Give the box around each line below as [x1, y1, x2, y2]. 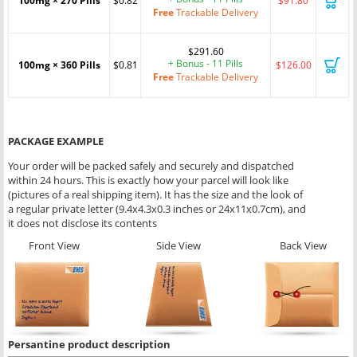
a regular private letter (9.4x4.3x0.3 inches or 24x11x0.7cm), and [8, 201, 306, 216]
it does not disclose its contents [8, 215, 157, 230]
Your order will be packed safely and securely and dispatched [8, 158, 294, 173]
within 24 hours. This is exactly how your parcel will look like [8, 172, 288, 187]
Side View [156, 237, 201, 253]
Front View [29, 237, 80, 253]
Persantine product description [8, 336, 171, 351]
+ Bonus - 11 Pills [168, 56, 243, 70]
